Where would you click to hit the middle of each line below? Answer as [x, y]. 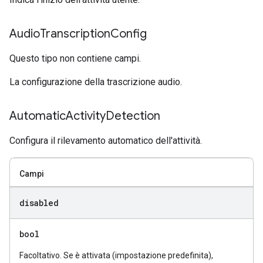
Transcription [75, 34]
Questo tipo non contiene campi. [75, 58]
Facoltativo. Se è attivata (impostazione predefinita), [116, 255]
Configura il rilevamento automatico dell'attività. [106, 141]
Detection [133, 116]
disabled [39, 203]
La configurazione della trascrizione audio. [96, 82]
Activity [86, 116]
